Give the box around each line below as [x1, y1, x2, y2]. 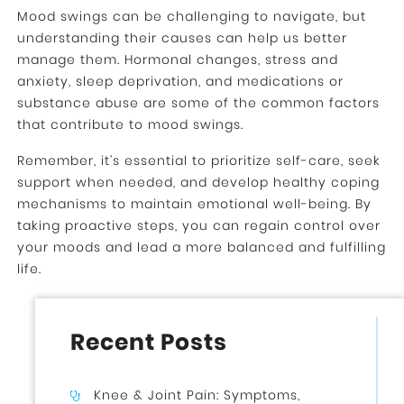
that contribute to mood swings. [16, 115, 243, 134]
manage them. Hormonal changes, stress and [16, 50, 338, 69]
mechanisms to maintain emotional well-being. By [16, 195, 372, 214]
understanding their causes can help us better [16, 29, 347, 48]
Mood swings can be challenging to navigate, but [16, 7, 366, 26]
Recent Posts [69, 326, 227, 358]
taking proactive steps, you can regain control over [16, 216, 381, 235]
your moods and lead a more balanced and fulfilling [16, 238, 386, 257]
